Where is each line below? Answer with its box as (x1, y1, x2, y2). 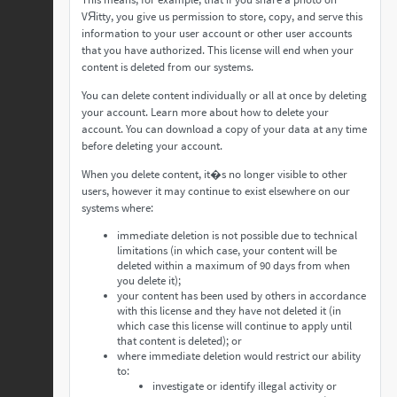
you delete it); (117, 273, 181, 288)
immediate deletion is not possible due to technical (117, 228, 357, 243)
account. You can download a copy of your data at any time (82, 121, 367, 136)
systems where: (82, 200, 153, 215)
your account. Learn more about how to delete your (82, 105, 329, 120)
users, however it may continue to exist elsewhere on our (82, 183, 350, 198)
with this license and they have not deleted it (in (117, 303, 341, 318)
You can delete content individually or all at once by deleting (82, 88, 367, 103)
